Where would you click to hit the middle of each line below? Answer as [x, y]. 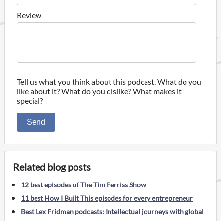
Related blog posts [52, 166]
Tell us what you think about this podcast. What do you [109, 81]
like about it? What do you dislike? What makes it [99, 91]
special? [30, 100]
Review [29, 15]
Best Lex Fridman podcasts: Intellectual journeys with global [112, 211]
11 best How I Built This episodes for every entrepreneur [107, 198]
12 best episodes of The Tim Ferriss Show [83, 184]
